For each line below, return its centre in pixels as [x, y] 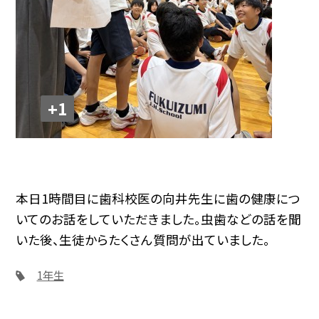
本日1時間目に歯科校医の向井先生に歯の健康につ [158, 198]
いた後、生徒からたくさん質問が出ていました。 [143, 239]
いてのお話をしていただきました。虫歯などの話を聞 [159, 219]
